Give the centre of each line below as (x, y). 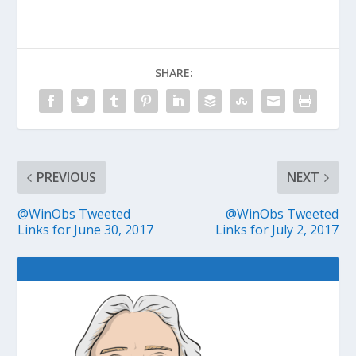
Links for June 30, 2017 (86, 230)
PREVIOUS (67, 178)
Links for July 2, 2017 (277, 230)
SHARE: (174, 73)
